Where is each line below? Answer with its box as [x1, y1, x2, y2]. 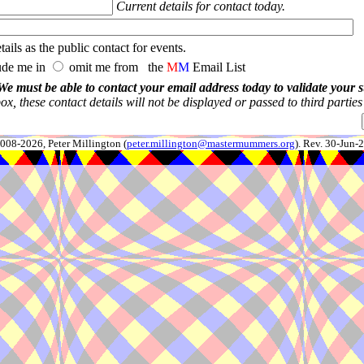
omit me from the [66, 60, 167, 74]
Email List [189, 60, 245, 74]
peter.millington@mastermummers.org [126, 138, 295, 149]
